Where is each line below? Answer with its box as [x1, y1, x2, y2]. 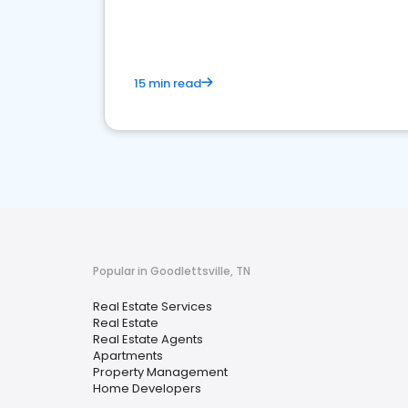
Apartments [93, 347, 163, 364]
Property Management [93, 363, 228, 381]
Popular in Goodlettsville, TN [93, 263, 250, 279]
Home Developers [93, 380, 201, 397]
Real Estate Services [93, 298, 212, 315]
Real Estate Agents [93, 331, 203, 348]
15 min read [134, 75, 201, 92]
